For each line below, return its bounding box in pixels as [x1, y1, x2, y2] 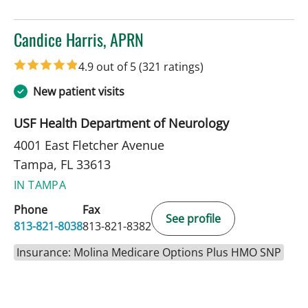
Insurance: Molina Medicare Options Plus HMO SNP [16, 244, 281, 260]
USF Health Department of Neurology [14, 114, 229, 131]
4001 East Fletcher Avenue [14, 136, 164, 153]
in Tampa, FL [13, 49, 78, 65]
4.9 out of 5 [78, 58, 139, 74]
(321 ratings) [139, 58, 203, 74]
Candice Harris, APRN [14, 26, 144, 52]
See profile [166, 210, 221, 226]
